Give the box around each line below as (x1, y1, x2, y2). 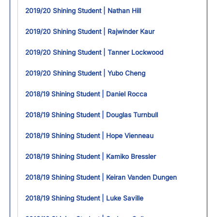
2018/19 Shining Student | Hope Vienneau (25, 132, 154, 139)
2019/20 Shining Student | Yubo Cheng (25, 69, 145, 77)
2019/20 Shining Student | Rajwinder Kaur (25, 28, 155, 35)
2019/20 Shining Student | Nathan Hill (25, 7, 141, 15)
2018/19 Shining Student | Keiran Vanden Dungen (25, 173, 177, 181)
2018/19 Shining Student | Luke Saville (25, 194, 143, 202)
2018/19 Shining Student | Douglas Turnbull (25, 111, 158, 119)
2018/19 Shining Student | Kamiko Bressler (25, 153, 156, 160)
